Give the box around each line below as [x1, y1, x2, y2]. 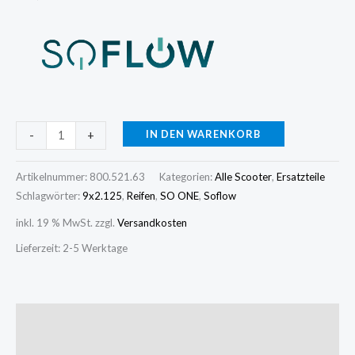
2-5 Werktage [63, 241, 128, 254]
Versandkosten [117, 216, 187, 230]
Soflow [204, 189, 236, 202]
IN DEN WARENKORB [146, 127, 261, 140]
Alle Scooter [215, 170, 272, 183]
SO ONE [160, 189, 199, 202]
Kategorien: [159, 170, 215, 183]
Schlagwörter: [16, 189, 82, 202]
